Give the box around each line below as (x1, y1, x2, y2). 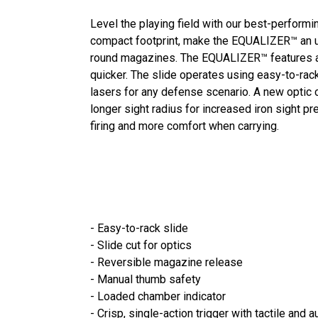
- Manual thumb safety (90, 272, 201, 286)
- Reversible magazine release (90, 255, 243, 269)
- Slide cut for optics (90, 238, 192, 252)
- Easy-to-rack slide (90, 221, 188, 235)
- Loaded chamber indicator (90, 289, 226, 303)
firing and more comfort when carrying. (90, 119, 279, 133)
